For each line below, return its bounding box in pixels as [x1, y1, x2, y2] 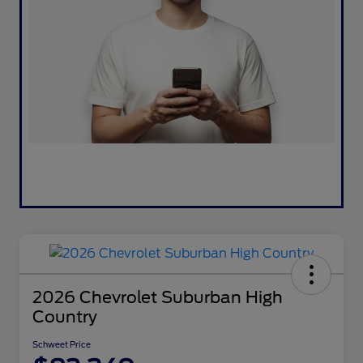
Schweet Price [32, 340, 91, 350]
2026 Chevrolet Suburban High [32, 288, 283, 308]
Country [32, 307, 97, 327]
